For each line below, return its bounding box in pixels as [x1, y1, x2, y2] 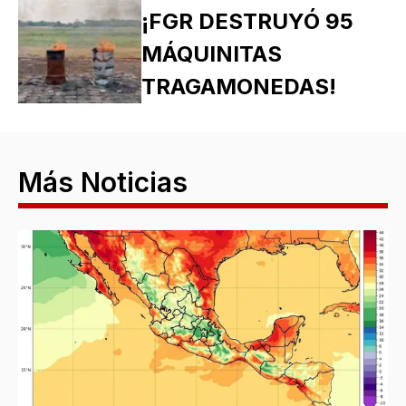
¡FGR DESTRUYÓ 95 [140, 7, 353, 34]
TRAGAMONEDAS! [140, 72, 336, 100]
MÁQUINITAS [140, 40, 282, 67]
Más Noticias [18, 165, 188, 198]
